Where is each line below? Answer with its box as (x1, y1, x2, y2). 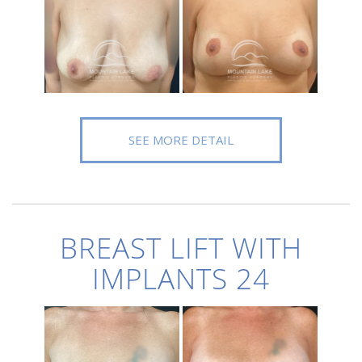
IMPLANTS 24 (92, 259, 270, 297)
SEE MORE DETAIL (128, 132, 234, 148)
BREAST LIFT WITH (60, 229, 302, 267)
